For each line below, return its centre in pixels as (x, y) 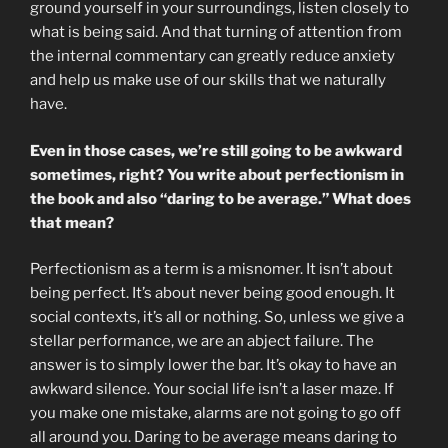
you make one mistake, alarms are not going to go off (215, 413)
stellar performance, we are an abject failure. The (202, 341)
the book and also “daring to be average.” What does (220, 198)
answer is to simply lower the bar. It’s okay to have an (213, 365)
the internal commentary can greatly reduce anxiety (212, 56)
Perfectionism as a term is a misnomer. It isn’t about (211, 269)
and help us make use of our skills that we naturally (208, 80)
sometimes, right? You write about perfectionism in (217, 174)
